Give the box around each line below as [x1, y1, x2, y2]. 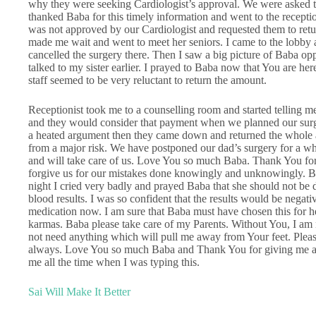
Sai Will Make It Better [28, 285, 130, 298]
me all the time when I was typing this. [28, 255, 200, 268]
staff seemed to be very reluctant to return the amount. [28, 73, 267, 86]
